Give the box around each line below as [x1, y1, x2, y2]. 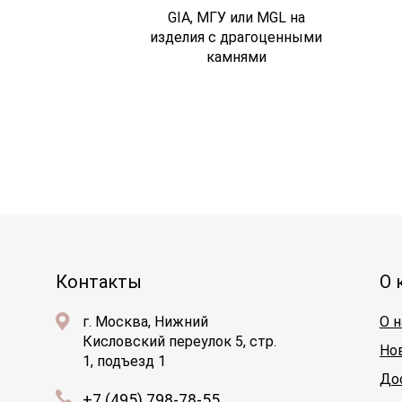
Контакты [56, 271, 142, 293]
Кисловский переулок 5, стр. [83, 333, 276, 350]
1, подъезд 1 [83, 353, 166, 370]
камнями [205, 48, 267, 66]
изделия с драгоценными [150, 29, 323, 46]
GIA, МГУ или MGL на [167, 9, 305, 26]
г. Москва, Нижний [83, 313, 208, 330]
